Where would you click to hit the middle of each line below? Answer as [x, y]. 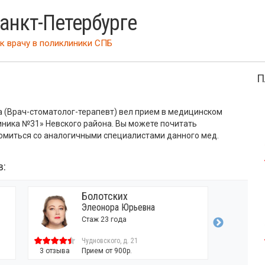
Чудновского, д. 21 [105, 241]
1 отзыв [242, 251]
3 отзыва [50, 251]
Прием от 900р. [102, 251]
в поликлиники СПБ [71, 43]
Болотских [100, 196]
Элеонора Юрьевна [113, 207]
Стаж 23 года [99, 219]
